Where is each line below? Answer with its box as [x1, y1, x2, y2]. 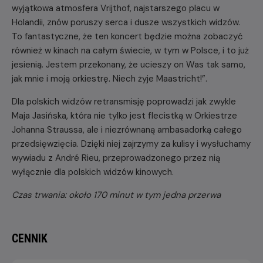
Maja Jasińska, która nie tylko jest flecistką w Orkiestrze [12, 109, 237, 122]
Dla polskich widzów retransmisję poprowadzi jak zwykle [12, 95, 236, 107]
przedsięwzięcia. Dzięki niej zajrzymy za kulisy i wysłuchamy [12, 137, 251, 150]
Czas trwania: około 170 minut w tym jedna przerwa [12, 188, 221, 201]
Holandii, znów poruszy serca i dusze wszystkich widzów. [12, 16, 240, 28]
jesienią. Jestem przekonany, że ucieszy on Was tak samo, [12, 58, 245, 70]
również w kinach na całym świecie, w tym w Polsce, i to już [12, 44, 249, 56]
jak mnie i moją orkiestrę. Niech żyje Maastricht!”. [12, 72, 207, 85]
